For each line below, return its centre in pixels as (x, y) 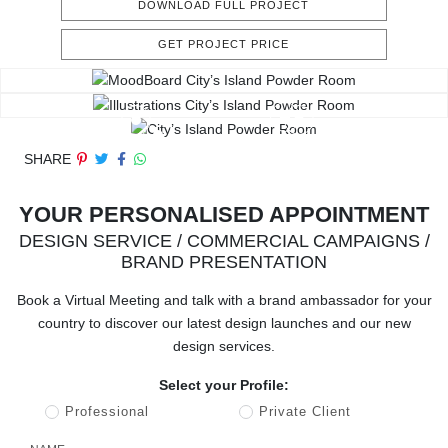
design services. (224, 346)
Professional (107, 412)
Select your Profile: (224, 385)
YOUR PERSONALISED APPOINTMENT (224, 215)
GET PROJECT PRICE (224, 44)
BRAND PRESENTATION (224, 262)
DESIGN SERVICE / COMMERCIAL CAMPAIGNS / (224, 241)
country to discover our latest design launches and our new (224, 323)
